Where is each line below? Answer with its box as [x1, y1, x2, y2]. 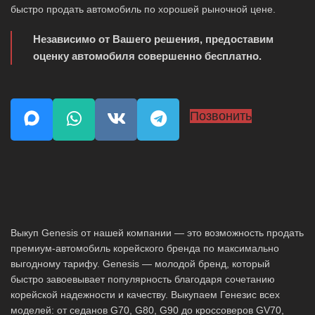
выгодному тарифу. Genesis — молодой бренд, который [11, 258, 270, 270]
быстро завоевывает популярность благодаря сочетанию [11, 274, 275, 285]
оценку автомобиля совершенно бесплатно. [33, 50, 262, 63]
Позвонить [190, 109, 252, 124]
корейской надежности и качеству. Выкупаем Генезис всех [11, 289, 280, 301]
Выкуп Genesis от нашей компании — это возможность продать [11, 227, 304, 239]
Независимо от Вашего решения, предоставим [33, 33, 274, 46]
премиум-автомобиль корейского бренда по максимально [11, 243, 279, 255]
